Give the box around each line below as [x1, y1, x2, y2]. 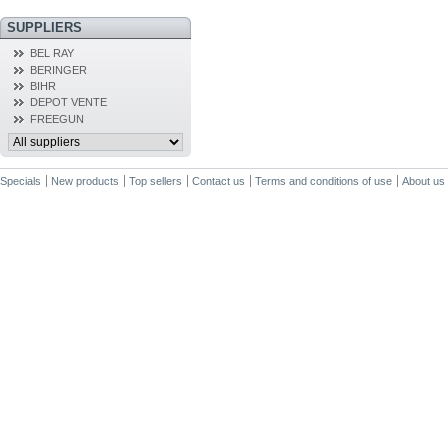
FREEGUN [29, 112, 84, 125]
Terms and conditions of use [255, 174, 392, 187]
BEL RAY [29, 47, 74, 60]
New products [51, 174, 119, 187]
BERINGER [29, 63, 87, 76]
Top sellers [129, 174, 182, 187]
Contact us [192, 174, 245, 187]
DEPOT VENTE [29, 96, 107, 109]
